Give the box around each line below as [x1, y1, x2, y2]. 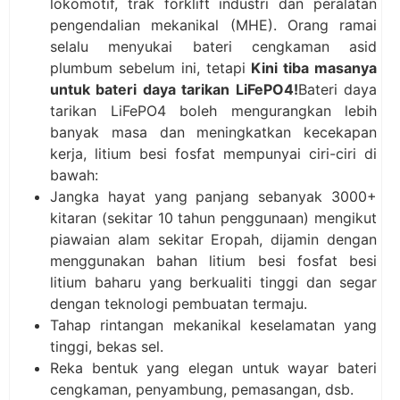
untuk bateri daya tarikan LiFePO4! [50, 80, 298, 98]
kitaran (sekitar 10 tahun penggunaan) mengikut [50, 209, 377, 227]
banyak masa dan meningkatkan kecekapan [50, 123, 377, 141]
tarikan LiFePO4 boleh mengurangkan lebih [50, 102, 377, 120]
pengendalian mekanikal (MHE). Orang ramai [50, 16, 377, 34]
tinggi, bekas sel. [50, 337, 163, 355]
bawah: [50, 166, 98, 184]
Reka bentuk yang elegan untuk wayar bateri [50, 359, 377, 377]
